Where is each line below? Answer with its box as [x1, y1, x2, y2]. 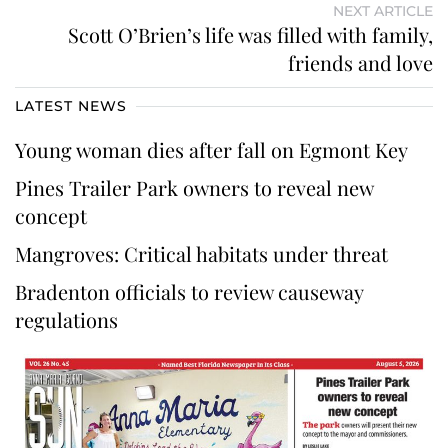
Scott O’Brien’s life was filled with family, [68, 21, 433, 49]
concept [15, 202, 92, 230]
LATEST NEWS [15, 97, 127, 116]
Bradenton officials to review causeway [15, 278, 363, 306]
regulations [15, 306, 118, 334]
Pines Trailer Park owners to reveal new [15, 174, 373, 202]
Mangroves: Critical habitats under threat [15, 240, 388, 268]
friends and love [288, 49, 433, 77]
